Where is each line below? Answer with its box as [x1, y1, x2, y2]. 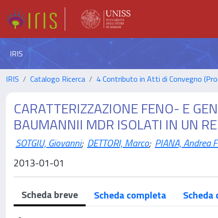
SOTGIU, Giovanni [16, 135, 81, 150]
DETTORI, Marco [87, 135, 149, 150]
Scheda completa [94, 187, 166, 202]
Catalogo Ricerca [30, 73, 85, 85]
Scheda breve [21, 187, 78, 202]
